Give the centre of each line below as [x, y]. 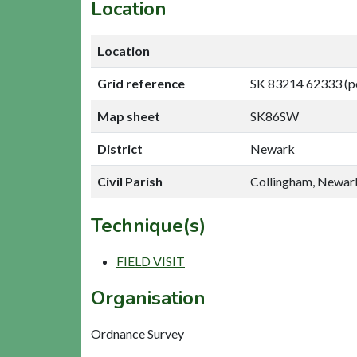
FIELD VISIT [151, 261]
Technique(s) [148, 225]
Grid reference [141, 83]
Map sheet [129, 116]
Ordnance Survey [137, 333]
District [120, 148]
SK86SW [275, 116]
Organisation [148, 298]
